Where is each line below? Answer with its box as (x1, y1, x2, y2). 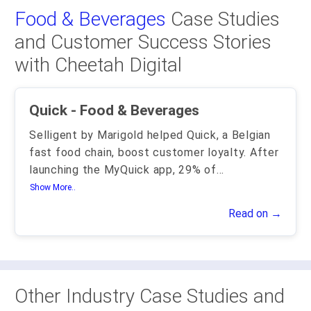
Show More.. (30, 183, 76, 193)
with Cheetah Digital (15, 53, 182, 76)
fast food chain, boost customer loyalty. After (29, 146, 279, 159)
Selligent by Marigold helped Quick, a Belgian (29, 128, 271, 142)
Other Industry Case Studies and (15, 285, 285, 308)
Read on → (228, 207, 282, 220)
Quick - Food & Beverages (71, 102, 199, 119)
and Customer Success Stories (15, 31, 271, 53)
